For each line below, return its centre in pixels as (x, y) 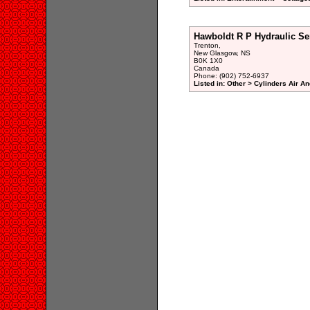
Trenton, (207, 45)
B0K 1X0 (208, 61)
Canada (206, 68)
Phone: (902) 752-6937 (231, 76)
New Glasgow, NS (222, 53)
